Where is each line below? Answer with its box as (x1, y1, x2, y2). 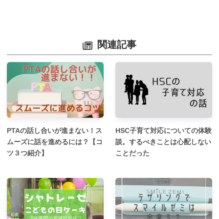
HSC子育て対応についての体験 (115, 127, 212, 135)
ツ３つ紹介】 (7, 149, 48, 157)
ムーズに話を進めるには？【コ (7, 138, 103, 146)
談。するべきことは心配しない (115, 138, 211, 146)
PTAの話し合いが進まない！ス (7, 127, 103, 135)
